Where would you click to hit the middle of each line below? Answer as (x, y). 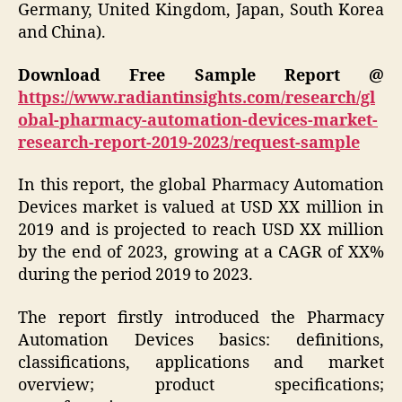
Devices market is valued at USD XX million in (201, 208)
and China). (62, 33)
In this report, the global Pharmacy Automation (201, 186)
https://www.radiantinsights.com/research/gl (197, 98)
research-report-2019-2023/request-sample (189, 143)
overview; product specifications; (201, 385)
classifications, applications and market (201, 363)
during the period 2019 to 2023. (135, 275)
